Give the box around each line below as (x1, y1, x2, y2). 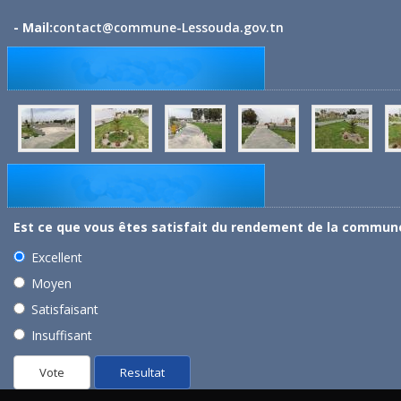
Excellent (31, 249, 82, 267)
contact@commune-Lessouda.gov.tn (53, 19, 284, 37)
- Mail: (13, 19, 53, 37)
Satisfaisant (31, 301, 98, 319)
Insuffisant (31, 327, 92, 345)
